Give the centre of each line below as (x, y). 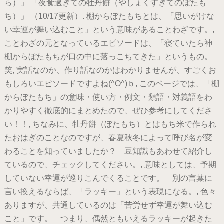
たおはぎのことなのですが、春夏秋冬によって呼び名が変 (108, 138)
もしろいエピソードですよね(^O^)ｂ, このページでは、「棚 (112, 84)
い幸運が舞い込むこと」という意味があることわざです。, (109, 30)
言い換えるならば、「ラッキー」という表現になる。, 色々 (110, 192)
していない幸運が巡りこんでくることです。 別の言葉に (108, 178)
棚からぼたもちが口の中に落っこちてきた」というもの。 (108, 57)
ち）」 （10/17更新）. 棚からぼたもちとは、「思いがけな (109, 16)
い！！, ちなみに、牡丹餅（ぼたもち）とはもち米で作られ (110, 124)
